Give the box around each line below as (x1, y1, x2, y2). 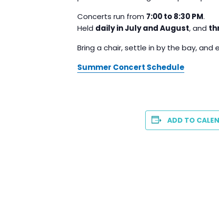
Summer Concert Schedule (77, 62, 184, 72)
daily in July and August (95, 22, 189, 33)
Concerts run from (77, 11, 146, 22)
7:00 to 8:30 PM (146, 11, 203, 22)
